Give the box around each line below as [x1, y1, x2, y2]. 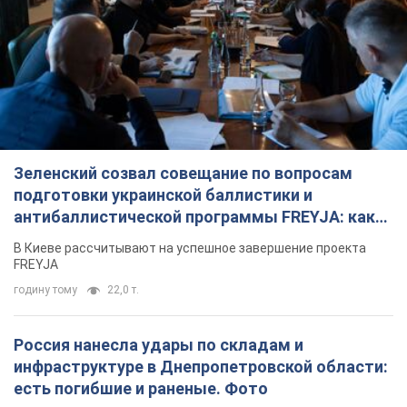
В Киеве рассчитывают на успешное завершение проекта [14, 241, 366, 256]
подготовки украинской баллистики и [14, 185, 313, 205]
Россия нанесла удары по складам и [14, 335, 303, 355]
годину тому [14, 283, 77, 297]
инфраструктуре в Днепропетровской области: [14, 357, 388, 377]
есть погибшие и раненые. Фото [14, 379, 268, 399]
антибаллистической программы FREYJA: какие [14, 207, 393, 227]
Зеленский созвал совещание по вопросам [14, 164, 352, 184]
